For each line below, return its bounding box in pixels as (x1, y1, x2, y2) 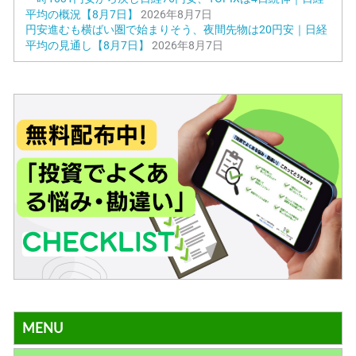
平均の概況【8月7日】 (25, 8, 139, 21)
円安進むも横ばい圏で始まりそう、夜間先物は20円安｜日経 (25, 23, 328, 37)
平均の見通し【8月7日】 (25, 39, 150, 52)
